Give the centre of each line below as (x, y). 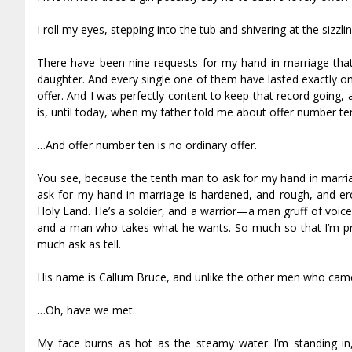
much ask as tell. (79, 244)
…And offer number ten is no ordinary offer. (147, 145)
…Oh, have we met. (86, 310)
